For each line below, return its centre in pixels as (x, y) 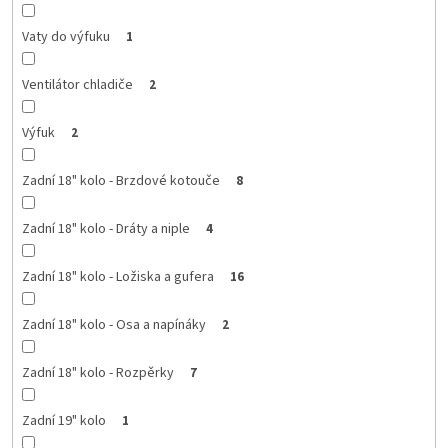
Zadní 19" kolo (63, 420)
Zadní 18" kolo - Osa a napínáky (113, 324)
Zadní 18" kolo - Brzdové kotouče (120, 180)
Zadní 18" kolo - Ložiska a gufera (117, 276)
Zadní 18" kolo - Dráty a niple (105, 228)
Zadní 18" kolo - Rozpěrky (97, 372)
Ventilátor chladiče (77, 84)
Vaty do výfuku (65, 36)
